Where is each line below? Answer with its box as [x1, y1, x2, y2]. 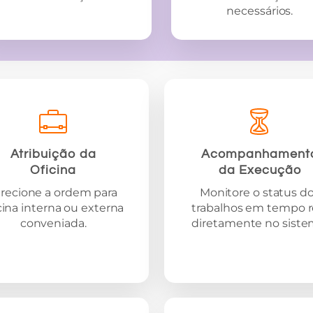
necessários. [226, 4, 293, 17]
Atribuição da [10, 147, 96, 161]
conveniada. [20, 216, 87, 230]
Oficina [30, 163, 77, 177]
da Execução [218, 163, 301, 177]
